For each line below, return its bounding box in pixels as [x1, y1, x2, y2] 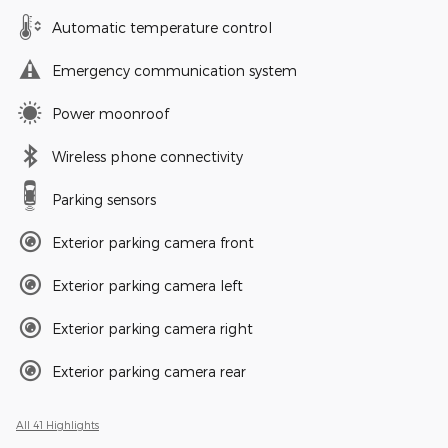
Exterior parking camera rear [52, 362, 246, 380]
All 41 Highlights [16, 417, 99, 431]
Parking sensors [52, 190, 156, 208]
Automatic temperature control [52, 18, 272, 36]
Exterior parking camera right [52, 319, 253, 337]
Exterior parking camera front [52, 233, 254, 251]
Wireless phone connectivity [52, 147, 243, 165]
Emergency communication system [52, 61, 297, 79]
